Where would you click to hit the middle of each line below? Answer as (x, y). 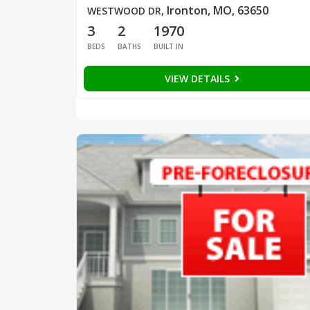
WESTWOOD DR (124, 11)
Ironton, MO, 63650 (217, 11)
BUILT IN (168, 47)
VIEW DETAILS (198, 79)
